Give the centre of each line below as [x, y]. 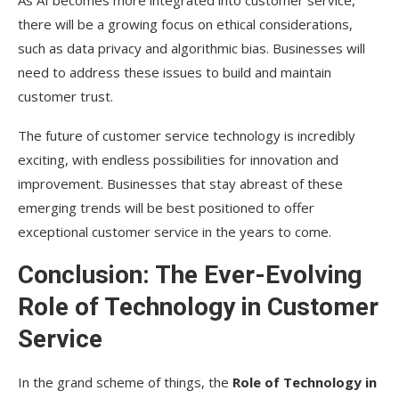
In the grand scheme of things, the [125, 382]
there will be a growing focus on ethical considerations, [185, 24]
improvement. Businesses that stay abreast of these [180, 183]
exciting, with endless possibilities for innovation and [178, 159]
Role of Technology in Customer [198, 306]
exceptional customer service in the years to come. [175, 231]
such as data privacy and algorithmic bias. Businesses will [191, 48]
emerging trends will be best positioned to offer [166, 207]
